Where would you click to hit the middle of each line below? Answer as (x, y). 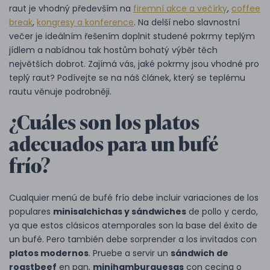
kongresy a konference (85, 22)
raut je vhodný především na (71, 8)
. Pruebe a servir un (130, 253)
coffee (246, 8)
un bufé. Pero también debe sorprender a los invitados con (133, 239)
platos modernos (49, 253)
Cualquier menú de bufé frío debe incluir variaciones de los (134, 198)
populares (31, 212)
